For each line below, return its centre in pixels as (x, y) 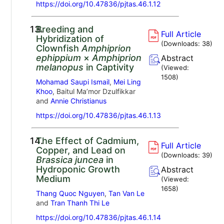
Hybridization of (70, 38)
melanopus (59, 67)
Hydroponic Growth (78, 169)
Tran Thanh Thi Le (80, 202)
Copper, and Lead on (80, 150)
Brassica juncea (69, 159)
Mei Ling (127, 81)
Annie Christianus (78, 100)
